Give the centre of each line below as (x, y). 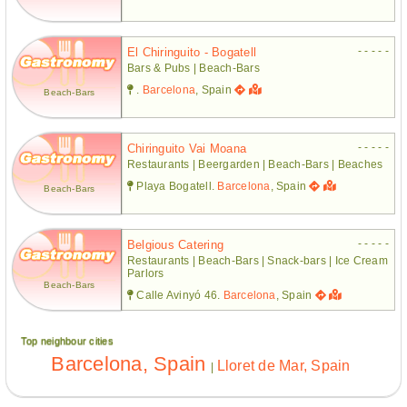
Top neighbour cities (67, 340)
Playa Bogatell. (176, 186)
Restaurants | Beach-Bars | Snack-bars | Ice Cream (258, 260)
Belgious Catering (176, 244)
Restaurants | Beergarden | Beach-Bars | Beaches (255, 164)
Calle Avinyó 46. (179, 295)
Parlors (146, 273)
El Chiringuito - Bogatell (192, 52)
